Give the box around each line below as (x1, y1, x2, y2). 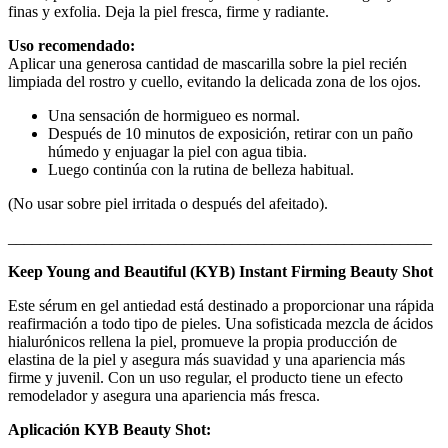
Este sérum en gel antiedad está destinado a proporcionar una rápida (8, 297, 434, 315)
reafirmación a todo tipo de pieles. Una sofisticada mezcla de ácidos (8, 315, 433, 333)
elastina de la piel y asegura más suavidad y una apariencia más (8, 351, 405, 369)
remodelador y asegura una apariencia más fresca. (8, 387, 320, 405)
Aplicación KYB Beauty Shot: (8, 421, 211, 439)
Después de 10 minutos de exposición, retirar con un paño (48, 125, 413, 143)
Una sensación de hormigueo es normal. (48, 107, 300, 125)
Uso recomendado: (8, 37, 135, 55)
